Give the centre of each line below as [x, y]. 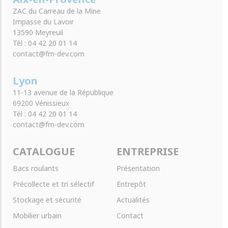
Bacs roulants [36, 168]
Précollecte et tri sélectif [53, 184]
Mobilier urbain [37, 216]
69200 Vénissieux [41, 103]
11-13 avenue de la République [63, 93]
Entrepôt [131, 184]
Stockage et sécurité [47, 200]
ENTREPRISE [148, 152]
